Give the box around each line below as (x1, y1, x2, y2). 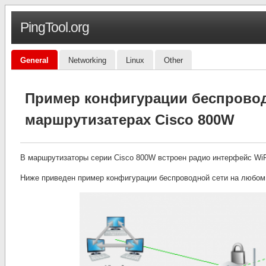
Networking (68, 56, 106, 65)
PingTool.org (20, 20, 89, 35)
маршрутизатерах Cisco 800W (25, 112, 235, 128)
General (20, 56, 49, 65)
